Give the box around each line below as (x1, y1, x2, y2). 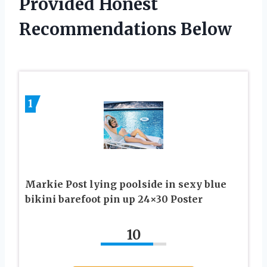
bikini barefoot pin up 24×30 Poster (25, 193, 203, 205)
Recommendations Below (19, 18, 232, 40)
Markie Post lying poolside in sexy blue (25, 178, 226, 190)
